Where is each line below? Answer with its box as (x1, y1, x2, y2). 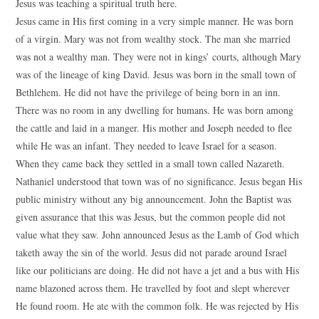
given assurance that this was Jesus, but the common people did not (16, 210, 286, 224)
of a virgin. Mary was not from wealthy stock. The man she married (16, 32, 291, 46)
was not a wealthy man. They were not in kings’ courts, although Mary (16, 50, 302, 63)
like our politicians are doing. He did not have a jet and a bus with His (16, 263, 300, 277)
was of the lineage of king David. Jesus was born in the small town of (16, 68, 297, 81)
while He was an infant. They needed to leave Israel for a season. (16, 139, 278, 152)
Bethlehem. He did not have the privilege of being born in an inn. (16, 85, 281, 99)
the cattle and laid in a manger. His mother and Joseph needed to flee (16, 121, 293, 135)
